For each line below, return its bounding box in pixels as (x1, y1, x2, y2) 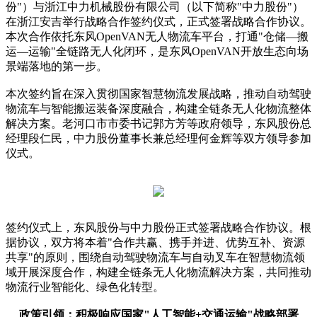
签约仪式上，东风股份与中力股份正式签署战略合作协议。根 (6, 221, 311, 234)
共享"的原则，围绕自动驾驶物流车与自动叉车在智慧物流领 (6, 251, 305, 264)
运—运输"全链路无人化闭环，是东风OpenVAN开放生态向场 (6, 45, 309, 58)
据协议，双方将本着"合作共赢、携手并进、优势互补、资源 (6, 236, 305, 249)
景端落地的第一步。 (6, 60, 108, 73)
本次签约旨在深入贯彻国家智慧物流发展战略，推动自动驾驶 (6, 88, 311, 100)
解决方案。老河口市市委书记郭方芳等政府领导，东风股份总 (6, 117, 311, 130)
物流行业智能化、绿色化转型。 (6, 281, 164, 294)
